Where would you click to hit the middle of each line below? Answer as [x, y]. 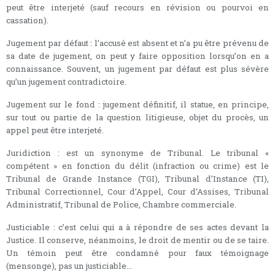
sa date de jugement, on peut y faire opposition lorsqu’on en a [137, 56]
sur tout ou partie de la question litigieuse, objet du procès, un [137, 117]
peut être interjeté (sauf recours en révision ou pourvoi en [137, 7]
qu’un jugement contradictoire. [66, 81]
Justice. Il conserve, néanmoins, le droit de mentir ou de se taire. [137, 240]
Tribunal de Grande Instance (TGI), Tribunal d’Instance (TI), [137, 178]
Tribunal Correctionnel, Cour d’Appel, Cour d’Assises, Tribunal [137, 191]
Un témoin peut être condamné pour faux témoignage [137, 253]
